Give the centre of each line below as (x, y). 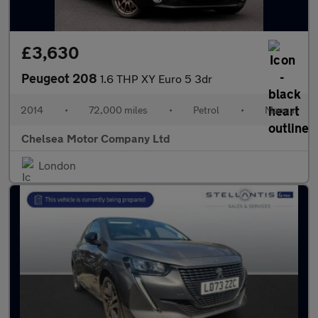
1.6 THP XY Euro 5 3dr (156, 78)
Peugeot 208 (61, 78)
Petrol (206, 110)
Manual (281, 110)
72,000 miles (118, 110)
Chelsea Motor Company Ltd (96, 138)
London (57, 165)
